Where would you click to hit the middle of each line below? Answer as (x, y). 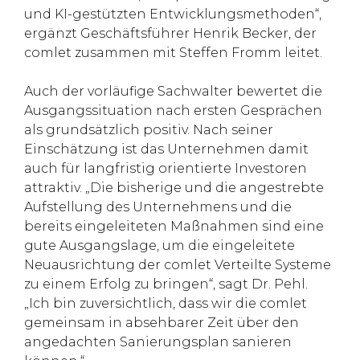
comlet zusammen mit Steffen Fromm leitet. (173, 53)
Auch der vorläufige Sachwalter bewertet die (173, 92)
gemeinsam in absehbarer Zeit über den (162, 323)
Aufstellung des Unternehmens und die (158, 207)
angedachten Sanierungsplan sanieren (158, 342)
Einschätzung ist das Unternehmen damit (166, 149)
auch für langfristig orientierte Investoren (166, 169)
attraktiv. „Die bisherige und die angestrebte (174, 188)
